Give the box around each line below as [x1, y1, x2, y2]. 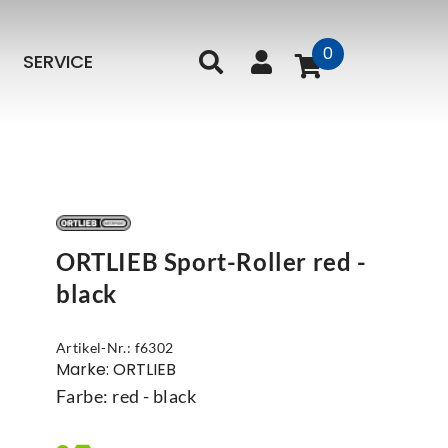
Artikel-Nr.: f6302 [56, 339, 174, 356]
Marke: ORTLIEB [56, 358, 176, 381]
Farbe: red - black [56, 385, 197, 407]
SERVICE [23, 49, 94, 74]
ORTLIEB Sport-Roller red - [56, 247, 367, 276]
